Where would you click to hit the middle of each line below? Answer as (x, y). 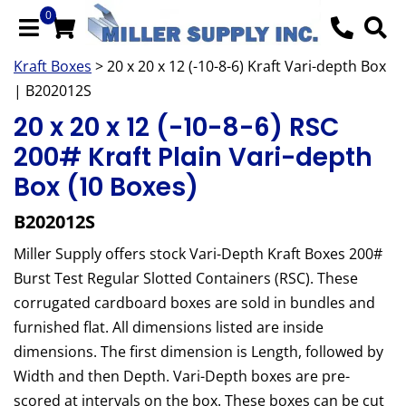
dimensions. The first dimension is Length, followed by (198, 352)
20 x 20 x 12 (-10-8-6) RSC (176, 128)
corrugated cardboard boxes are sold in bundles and (194, 303)
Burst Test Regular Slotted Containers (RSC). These (186, 279)
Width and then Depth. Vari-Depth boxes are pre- (182, 377)
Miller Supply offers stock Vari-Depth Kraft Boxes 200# (198, 254)
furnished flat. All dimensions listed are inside (169, 328)
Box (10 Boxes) (106, 188)
